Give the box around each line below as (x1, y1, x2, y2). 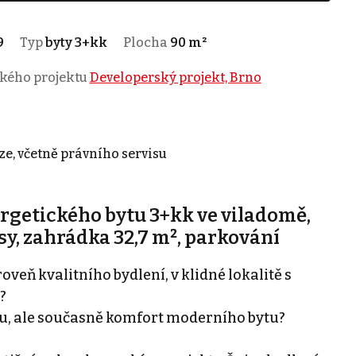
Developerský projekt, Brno (89, 69, 261, 85)
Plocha (122, 34, 170, 50)
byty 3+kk (44, 34, 107, 50)
